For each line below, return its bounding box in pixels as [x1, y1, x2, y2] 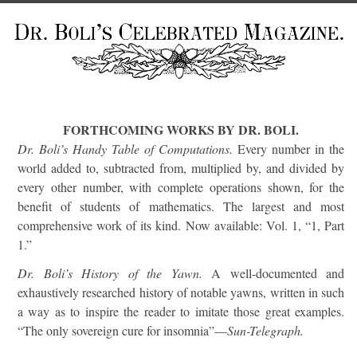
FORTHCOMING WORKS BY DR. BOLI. [63, 120, 299, 139]
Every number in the [233, 140, 344, 157]
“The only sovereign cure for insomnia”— [18, 322, 227, 339]
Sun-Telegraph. [227, 322, 304, 339]
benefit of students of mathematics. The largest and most [18, 198, 344, 214]
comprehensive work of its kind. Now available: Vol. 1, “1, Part [18, 217, 344, 233]
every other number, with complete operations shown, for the [18, 178, 344, 195]
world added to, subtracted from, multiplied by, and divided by [18, 159, 344, 176]
